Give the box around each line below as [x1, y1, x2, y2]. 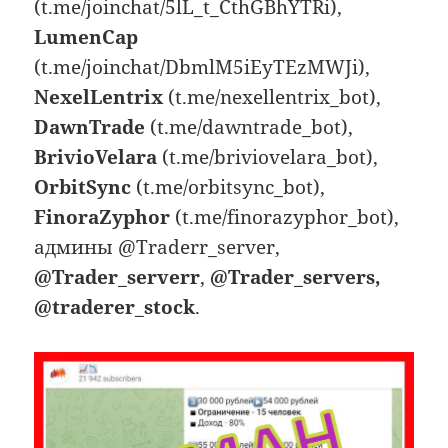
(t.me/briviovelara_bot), [157, 143, 379, 170]
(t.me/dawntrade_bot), [145, 113, 354, 140]
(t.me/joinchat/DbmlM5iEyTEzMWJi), [34, 53, 371, 80]
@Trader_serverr [34, 263, 201, 290]
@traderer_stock [34, 293, 196, 320]
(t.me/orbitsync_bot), [131, 173, 326, 200]
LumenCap [34, 23, 139, 50]
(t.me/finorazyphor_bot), [170, 203, 400, 230]
